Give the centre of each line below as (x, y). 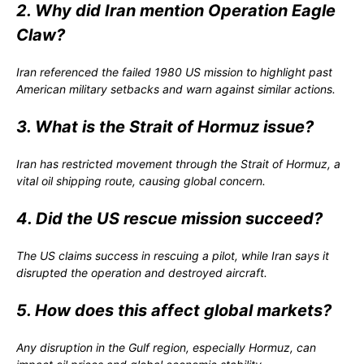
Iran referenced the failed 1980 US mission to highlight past (174, 71)
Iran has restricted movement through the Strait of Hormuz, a (178, 163)
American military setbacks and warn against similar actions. (176, 89)
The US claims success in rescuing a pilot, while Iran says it (173, 255)
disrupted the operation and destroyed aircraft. (142, 272)
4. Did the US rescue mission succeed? (169, 218)
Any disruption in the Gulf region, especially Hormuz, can (166, 347)
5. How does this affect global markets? (174, 310)
